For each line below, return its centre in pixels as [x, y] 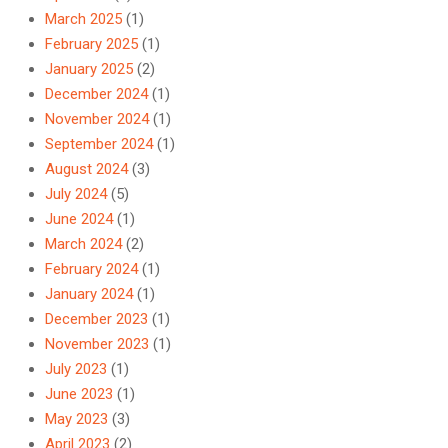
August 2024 [86, 169]
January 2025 [89, 69]
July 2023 [76, 369]
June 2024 [79, 219]
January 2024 [89, 294]
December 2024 [96, 94]
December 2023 [96, 319]
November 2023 [97, 344]
